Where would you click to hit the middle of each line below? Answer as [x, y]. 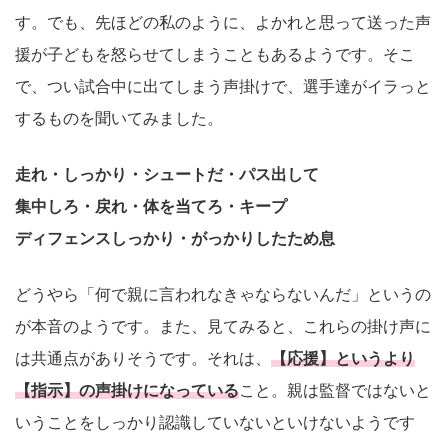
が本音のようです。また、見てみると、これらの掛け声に [223, 326]
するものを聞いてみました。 [119, 118]
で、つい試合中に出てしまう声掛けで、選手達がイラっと [223, 86]
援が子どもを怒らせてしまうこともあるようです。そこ [215, 54]
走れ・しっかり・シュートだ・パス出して [167, 174]
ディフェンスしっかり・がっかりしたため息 [175, 238]
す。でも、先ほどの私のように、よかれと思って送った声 [223, 22]
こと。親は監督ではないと [335, 390]
